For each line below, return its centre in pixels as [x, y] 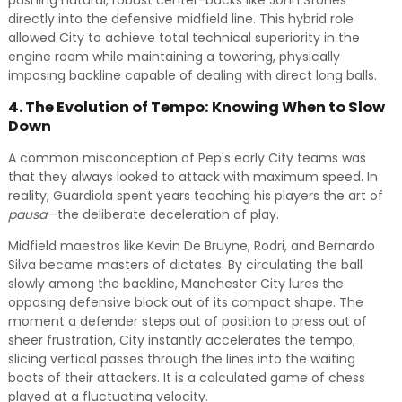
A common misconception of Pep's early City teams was [187, 158]
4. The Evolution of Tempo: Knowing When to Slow [196, 107]
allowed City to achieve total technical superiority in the [184, 38]
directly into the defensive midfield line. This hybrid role [180, 19]
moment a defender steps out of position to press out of [187, 321]
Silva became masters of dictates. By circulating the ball [185, 265]
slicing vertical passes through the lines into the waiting [181, 359]
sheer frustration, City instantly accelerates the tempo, [181, 340]
